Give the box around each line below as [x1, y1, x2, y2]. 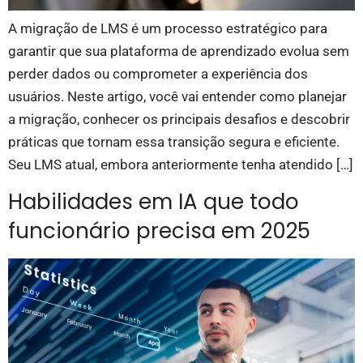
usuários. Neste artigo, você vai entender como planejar [8, 88, 347, 105]
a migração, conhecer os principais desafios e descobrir [8, 111, 350, 127]
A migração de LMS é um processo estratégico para [8, 20, 327, 36]
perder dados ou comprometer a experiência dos [8, 66, 308, 82]
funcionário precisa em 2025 [8, 216, 310, 246]
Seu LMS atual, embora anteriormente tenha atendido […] [8, 156, 353, 173]
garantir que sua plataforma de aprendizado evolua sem [8, 43, 349, 59]
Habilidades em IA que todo [8, 187, 299, 217]
